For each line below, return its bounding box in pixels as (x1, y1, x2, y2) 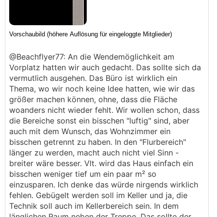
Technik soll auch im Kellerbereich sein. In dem (9, 201, 179, 211)
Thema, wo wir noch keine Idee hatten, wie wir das (9, 84, 195, 93)
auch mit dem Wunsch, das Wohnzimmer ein (9, 126, 170, 136)
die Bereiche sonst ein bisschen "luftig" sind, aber (9, 116, 189, 125)
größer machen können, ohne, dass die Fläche (9, 94, 177, 104)
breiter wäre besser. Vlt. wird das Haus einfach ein (9, 158, 193, 168)
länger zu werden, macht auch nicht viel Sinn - (9, 148, 179, 157)
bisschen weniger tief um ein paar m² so (9, 169, 156, 179)
